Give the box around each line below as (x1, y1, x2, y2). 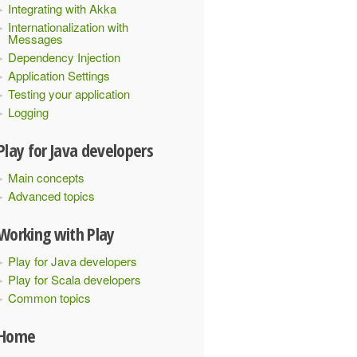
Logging (8, 104, 49, 120)
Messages (8, 30, 63, 47)
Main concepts (8, 169, 84, 186)
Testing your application (8, 85, 130, 102)
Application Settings (8, 67, 110, 84)
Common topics (8, 289, 91, 306)
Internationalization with (8, 18, 128, 35)
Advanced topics (8, 187, 95, 204)
